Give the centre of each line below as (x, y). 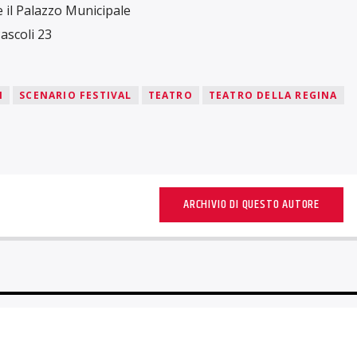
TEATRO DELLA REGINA (273, 96)
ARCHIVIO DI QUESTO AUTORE (251, 205)
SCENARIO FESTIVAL (76, 96)
